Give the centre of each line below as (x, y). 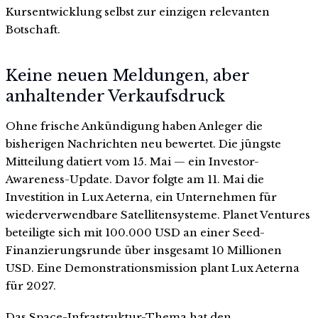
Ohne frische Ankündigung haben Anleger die (134, 126)
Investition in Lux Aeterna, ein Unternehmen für (141, 197)
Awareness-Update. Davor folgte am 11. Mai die (135, 180)
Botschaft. (33, 29)
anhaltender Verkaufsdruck (115, 97)
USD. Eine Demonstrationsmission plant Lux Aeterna (153, 268)
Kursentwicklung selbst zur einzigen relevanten (138, 11)
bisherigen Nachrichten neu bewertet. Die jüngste (143, 144)
